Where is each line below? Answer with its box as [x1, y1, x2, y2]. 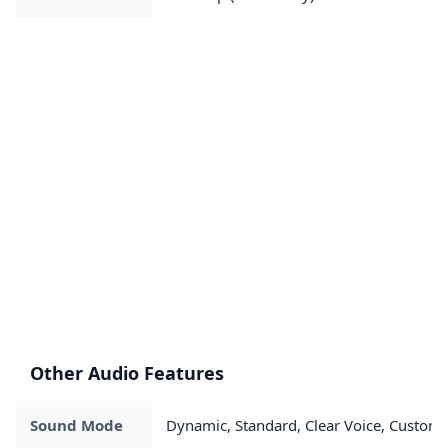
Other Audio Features [30, 360, 224, 385]
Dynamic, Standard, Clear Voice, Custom [166, 414, 442, 435]
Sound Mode [30, 414, 123, 435]
